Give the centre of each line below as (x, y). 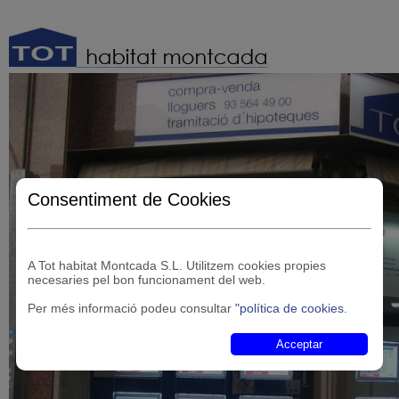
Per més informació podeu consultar (132, 308)
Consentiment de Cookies (130, 200)
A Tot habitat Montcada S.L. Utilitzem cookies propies (177, 265)
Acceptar (299, 344)
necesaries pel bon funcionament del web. (147, 279)
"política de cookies (290, 308)
